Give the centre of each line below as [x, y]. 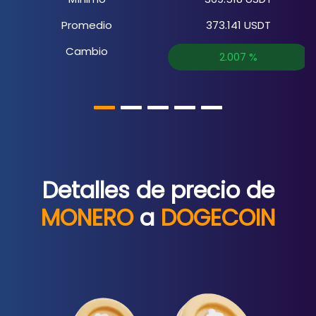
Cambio [87, 51]
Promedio [87, 25]
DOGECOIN [218, 218]
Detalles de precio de [158, 190]
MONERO [87, 218]
